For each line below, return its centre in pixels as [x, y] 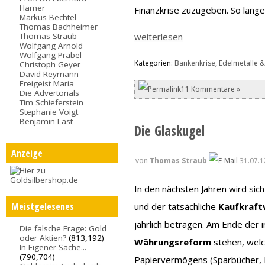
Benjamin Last [46, 121]
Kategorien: [155, 63]
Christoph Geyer [50, 64]
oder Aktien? [43, 238]
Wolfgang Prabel [51, 55]
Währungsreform [174, 242]
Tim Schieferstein [52, 102]
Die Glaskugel [170, 131]
